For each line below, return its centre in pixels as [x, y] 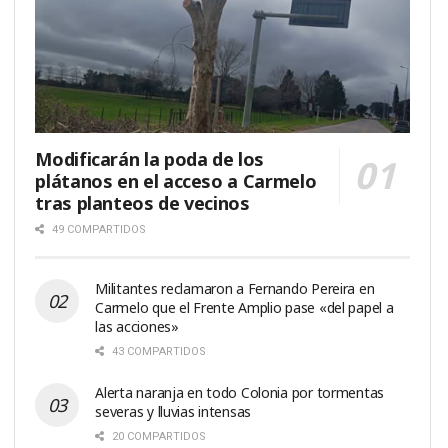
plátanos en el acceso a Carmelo [176, 180]
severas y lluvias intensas [173, 411]
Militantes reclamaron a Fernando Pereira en [235, 288]
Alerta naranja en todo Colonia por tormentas [240, 392]
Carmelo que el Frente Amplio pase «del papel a [244, 307]
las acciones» [137, 326]
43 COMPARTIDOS [158, 351]
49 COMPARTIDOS [98, 229]
